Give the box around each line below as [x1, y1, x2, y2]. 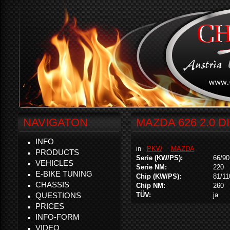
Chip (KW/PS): [136, 172, 183, 180]
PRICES [35, 202, 64, 210]
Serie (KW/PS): [136, 154, 185, 162]
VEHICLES [35, 159, 73, 167]
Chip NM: [136, 182, 167, 189]
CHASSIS [35, 180, 69, 189]
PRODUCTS [35, 148, 79, 157]
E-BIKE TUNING [35, 169, 92, 178]
